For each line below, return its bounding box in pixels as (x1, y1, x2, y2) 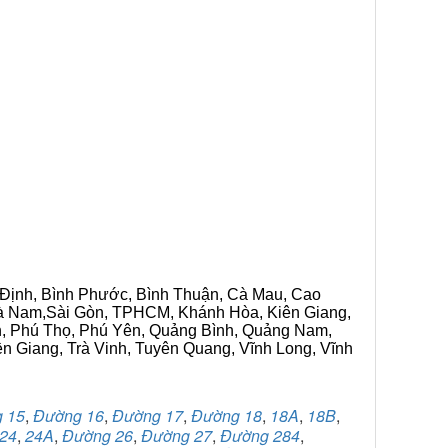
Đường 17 (112, 404, 183, 427)
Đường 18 (191, 404, 262, 427)
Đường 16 (33, 404, 104, 427)
